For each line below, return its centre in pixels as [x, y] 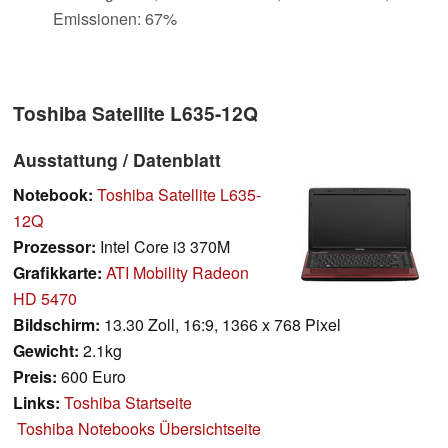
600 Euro [91, 376]
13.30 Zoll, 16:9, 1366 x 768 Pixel [220, 324]
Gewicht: [46, 350]
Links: [36, 402]
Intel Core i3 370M [163, 246]
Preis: [35, 376]
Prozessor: [54, 246]
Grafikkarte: [57, 272]
